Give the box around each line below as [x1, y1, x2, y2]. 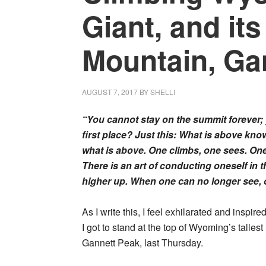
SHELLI [150, 87, 175, 97]
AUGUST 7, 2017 [82, 87, 138, 97]
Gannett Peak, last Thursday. [82, 236, 203, 249]
